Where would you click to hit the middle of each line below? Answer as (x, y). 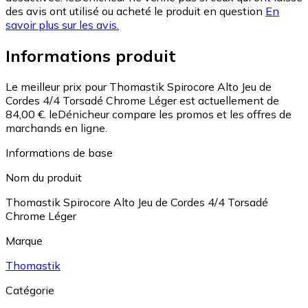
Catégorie (30, 290)
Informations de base (59, 152)
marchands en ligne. (56, 128)
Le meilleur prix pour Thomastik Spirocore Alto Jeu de (139, 86)
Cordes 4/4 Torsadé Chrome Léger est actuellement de (142, 100)
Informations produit (91, 56)
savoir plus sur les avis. (62, 25)
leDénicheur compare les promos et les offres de (170, 114)
